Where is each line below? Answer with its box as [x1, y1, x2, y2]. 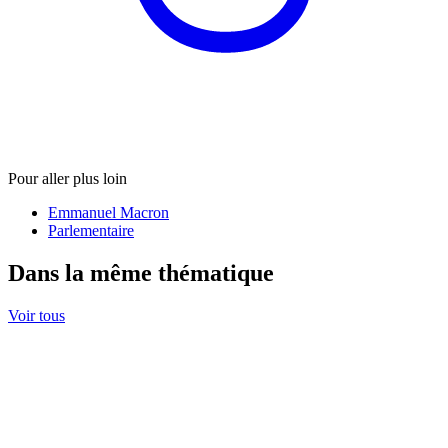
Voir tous [8, 307, 65, 325]
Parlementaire [48, 222, 134, 240]
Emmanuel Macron [48, 204, 169, 222]
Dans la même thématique [8, 260, 274, 287]
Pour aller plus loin [8, 170, 127, 188]
